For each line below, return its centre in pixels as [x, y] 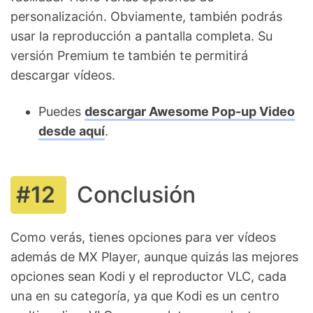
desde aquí [72, 131]
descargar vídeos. [63, 75]
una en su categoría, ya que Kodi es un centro [145, 296]
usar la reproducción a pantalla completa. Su [141, 36]
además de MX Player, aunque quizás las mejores [154, 256]
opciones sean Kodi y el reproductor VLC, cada [148, 276]
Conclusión [136, 194]
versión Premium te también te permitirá [129, 55]
